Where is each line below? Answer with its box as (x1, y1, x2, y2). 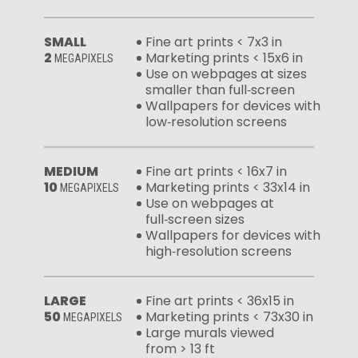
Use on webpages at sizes (145, 64, 307, 83)
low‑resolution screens (145, 112, 287, 131)
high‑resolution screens (145, 241, 292, 261)
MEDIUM (44, 161, 98, 181)
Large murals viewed (145, 323, 274, 342)
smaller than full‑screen (145, 80, 295, 99)
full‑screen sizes (145, 209, 245, 229)
